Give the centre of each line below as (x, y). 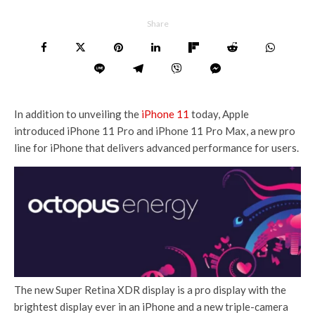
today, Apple (219, 114)
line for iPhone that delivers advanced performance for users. (156, 147)
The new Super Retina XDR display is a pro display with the (150, 290)
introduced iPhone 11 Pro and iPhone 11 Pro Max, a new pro (155, 130)
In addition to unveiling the (78, 114)
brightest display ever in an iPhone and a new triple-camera (151, 307)
